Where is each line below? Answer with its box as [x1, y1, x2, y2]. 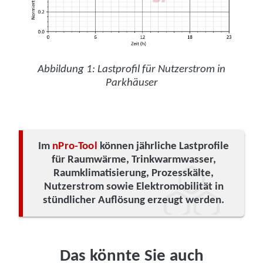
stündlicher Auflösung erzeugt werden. [43, 195, 224, 207]
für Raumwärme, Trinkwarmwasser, [51, 154, 216, 166]
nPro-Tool [52, 141, 97, 153]
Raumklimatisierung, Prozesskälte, [53, 168, 214, 180]
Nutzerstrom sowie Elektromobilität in [43, 181, 224, 193]
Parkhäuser [105, 77, 158, 89]
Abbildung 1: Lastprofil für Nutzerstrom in [38, 64, 225, 76]
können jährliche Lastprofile [97, 141, 229, 153]
